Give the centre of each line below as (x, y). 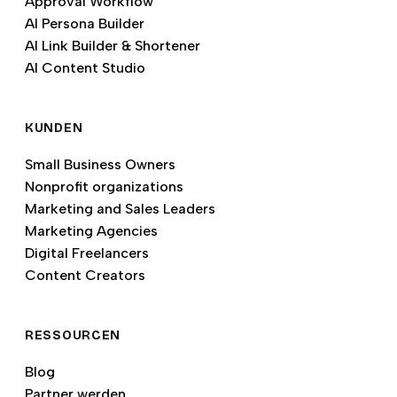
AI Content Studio (85, 68)
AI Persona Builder (85, 23)
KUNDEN (54, 128)
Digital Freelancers (87, 253)
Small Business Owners (100, 164)
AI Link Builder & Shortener (113, 46)
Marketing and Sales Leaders (120, 209)
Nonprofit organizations (104, 187)
